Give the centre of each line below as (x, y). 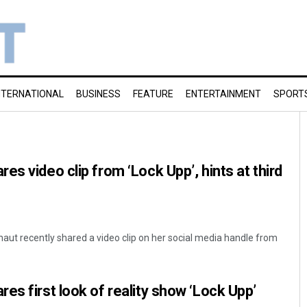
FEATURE (153, 94)
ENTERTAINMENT (223, 94)
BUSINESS (98, 94)
